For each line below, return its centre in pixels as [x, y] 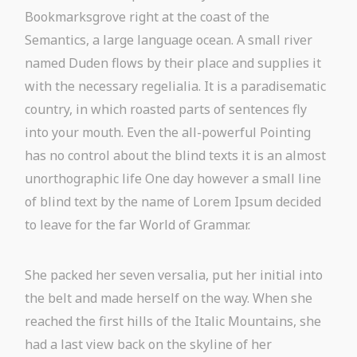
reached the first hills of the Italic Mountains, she [173, 322]
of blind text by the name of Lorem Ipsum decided [173, 202]
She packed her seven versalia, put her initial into [174, 275]
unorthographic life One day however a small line [173, 179]
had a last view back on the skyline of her [149, 345]
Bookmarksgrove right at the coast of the [147, 17]
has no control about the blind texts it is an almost [176, 156]
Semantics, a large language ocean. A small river [169, 40]
